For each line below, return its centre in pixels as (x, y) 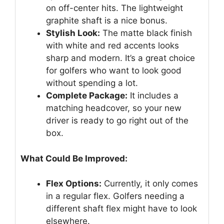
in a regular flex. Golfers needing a (115, 196)
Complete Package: (87, 96)
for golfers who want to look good (114, 71)
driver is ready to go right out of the (117, 121)
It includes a (153, 96)
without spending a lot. (92, 83)
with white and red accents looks (112, 46)
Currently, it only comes (150, 184)
